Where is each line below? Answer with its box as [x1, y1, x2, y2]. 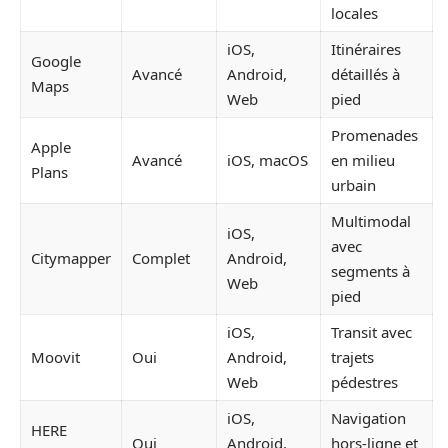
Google [31, 50, 81, 71]
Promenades [331, 124, 418, 145]
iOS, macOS [227, 149, 308, 170]
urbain [331, 174, 376, 195]
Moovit [31, 346, 80, 367]
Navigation [331, 407, 406, 428]
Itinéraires [331, 38, 401, 59]
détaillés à [331, 63, 400, 84]
